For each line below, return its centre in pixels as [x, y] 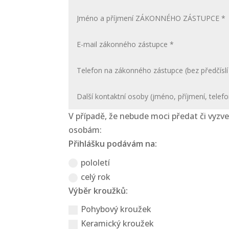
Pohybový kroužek [116, 209]
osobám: [85, 130]
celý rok [96, 177]
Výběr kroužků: [98, 191]
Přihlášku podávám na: [113, 144]
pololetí [96, 162]
